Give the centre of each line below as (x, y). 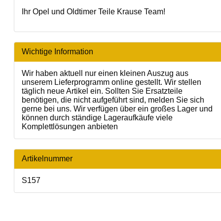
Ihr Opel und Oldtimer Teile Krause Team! (93, 11)
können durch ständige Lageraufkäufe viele (97, 117)
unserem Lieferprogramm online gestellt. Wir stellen (111, 82)
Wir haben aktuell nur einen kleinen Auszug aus (105, 73)
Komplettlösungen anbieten (70, 126)
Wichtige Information (57, 51)
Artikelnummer (47, 158)
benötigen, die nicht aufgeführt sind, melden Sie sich (113, 100)
